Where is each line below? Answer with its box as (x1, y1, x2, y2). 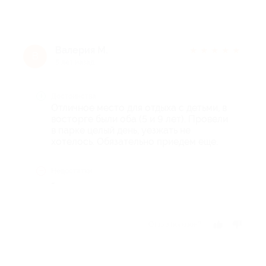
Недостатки (51, 166, 92, 175)
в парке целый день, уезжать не (51, 124, 191, 136)
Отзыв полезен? (148, 220, 201, 229)
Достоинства (51, 91, 96, 100)
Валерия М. (55, 44, 107, 56)
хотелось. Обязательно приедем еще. (51, 135, 218, 147)
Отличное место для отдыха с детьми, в (51, 102, 227, 113)
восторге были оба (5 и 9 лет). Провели (51, 113, 228, 125)
